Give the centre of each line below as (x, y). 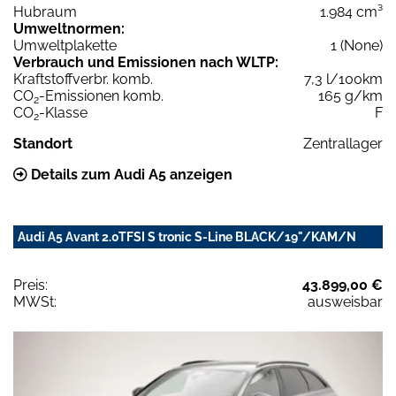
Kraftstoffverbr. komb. (83, 79)
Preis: (30, 285)
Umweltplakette (65, 45)
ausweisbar (345, 301)
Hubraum (45, 11)
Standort (43, 143)
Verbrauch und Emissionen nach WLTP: (146, 62)
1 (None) (357, 45)
